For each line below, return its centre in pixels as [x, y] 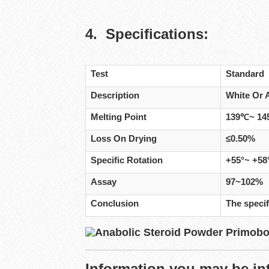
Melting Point [119, 117]
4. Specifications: [147, 34]
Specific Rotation [127, 160]
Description [115, 95]
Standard [245, 74]
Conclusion [115, 203]
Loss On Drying [124, 138]
